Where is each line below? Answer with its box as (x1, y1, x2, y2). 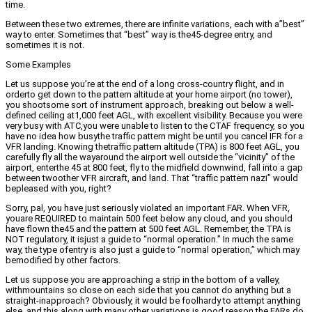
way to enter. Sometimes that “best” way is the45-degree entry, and (6, 29, 272, 40)
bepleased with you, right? (6, 183, 111, 194)
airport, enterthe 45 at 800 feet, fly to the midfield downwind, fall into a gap (6, 162, 303, 173)
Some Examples (6, 59, 71, 70)
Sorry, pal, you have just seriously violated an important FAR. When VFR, (6, 203, 290, 214)
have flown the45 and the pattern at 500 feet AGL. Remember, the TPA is (6, 224, 291, 235)
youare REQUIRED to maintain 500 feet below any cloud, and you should (6, 213, 292, 224)
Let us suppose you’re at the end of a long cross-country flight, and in (6, 79, 284, 90)
